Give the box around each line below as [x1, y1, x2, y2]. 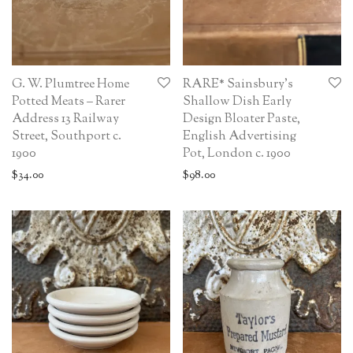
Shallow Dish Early [183, 93, 292, 112]
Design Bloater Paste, [183, 110, 300, 129]
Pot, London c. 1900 [183, 145, 291, 164]
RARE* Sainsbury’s [183, 76, 293, 95]
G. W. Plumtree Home [12, 76, 129, 95]
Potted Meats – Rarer [12, 93, 125, 112]
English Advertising [183, 128, 296, 147]
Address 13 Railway [12, 110, 119, 129]
